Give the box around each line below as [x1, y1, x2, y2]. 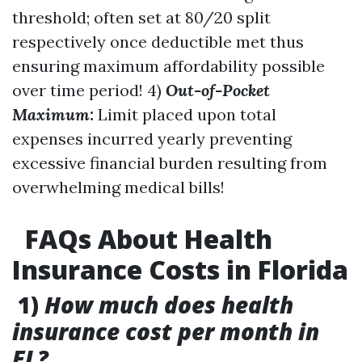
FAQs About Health [19, 221, 272, 256]
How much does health [44, 289, 293, 320]
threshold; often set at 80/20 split [12, 7, 271, 27]
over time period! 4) [12, 80, 166, 100]
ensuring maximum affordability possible [12, 56, 325, 76]
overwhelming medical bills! [12, 177, 225, 197]
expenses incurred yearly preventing [12, 128, 292, 149]
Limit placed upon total [94, 104, 276, 124]
